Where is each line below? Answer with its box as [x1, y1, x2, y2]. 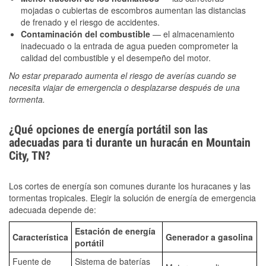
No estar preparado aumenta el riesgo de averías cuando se [9, 69, 236, 81]
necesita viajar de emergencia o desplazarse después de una [9, 81, 240, 93]
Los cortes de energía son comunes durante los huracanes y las [9, 179, 251, 192]
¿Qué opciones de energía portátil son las [9, 122, 208, 137]
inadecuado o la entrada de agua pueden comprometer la [21, 39, 238, 52]
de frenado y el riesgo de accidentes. [21, 15, 160, 28]
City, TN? [9, 148, 50, 163]
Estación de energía [75, 224, 156, 237]
